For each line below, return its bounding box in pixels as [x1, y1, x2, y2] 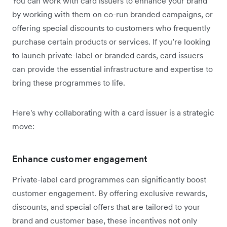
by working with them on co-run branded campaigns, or [12, 9, 213, 20]
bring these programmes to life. [12, 78, 125, 88]
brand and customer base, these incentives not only [12, 215, 197, 226]
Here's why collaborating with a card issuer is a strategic [12, 107, 214, 118]
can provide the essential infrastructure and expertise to [12, 64, 213, 74]
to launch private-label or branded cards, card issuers [12, 50, 203, 61]
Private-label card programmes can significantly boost [12, 174, 206, 185]
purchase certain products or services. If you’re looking [12, 36, 210, 47]
